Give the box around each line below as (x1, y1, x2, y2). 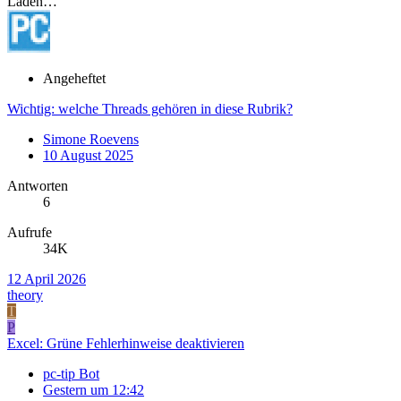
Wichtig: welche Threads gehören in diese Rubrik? (7, 101, 293, 117)
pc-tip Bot (43, 366, 99, 382)
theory (7, 287, 43, 303)
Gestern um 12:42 (43, 382, 144, 398)
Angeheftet (43, 71, 106, 87)
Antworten (7, 178, 68, 194)
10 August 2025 (43, 148, 133, 164)
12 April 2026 (7, 271, 86, 287)
